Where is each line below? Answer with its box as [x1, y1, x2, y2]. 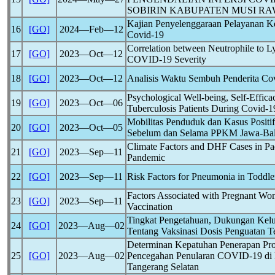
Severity [172, 54, 206, 64]
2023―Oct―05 [60, 122, 123, 133]
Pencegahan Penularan [127, 250, 217, 261]
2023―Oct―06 [60, 98, 123, 108]
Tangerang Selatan [127, 261, 199, 272]
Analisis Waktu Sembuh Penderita [127, 73, 261, 83]
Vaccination [127, 201, 172, 212]
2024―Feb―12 [59, 24, 123, 34]
